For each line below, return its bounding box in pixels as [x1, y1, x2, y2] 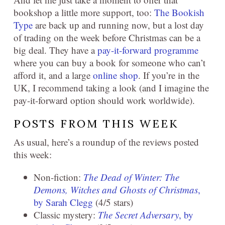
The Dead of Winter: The [83, 171, 179, 183]
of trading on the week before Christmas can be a [14, 31, 200, 44]
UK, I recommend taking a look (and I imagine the [14, 81, 209, 94]
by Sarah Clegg [34, 196, 93, 208]
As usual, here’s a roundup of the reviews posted [14, 136, 199, 148]
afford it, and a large [14, 69, 93, 81]
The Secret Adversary [98, 208, 179, 221]
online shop [93, 69, 138, 81]
